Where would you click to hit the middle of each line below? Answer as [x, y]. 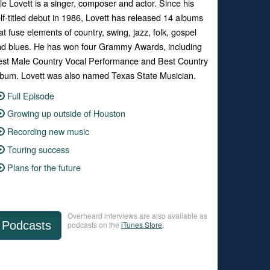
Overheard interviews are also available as [137, 215]
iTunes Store [142, 224]
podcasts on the [94, 224]
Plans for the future [44, 167]
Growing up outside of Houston [67, 113]
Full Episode [31, 95]
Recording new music [49, 131]
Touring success [39, 149]
